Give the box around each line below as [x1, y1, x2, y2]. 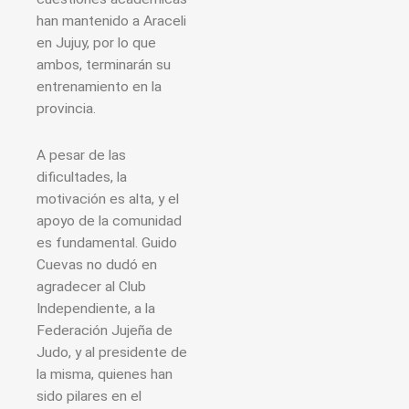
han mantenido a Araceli [37, 12, 186, 29]
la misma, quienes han [37, 365, 173, 383]
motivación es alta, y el [37, 190, 179, 207]
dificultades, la [37, 168, 127, 185]
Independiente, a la [37, 299, 155, 317]
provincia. [37, 100, 96, 117]
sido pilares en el [37, 387, 142, 404]
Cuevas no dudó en [37, 256, 157, 273]
